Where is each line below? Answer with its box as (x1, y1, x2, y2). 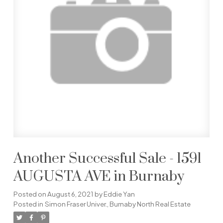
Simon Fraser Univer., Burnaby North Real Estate (44, 199, 191, 208)
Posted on (13, 189, 47, 198)
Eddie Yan (103, 189, 135, 198)
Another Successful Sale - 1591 (13, 149, 202, 168)
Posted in (13, 199, 43, 208)
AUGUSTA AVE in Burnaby (13, 167, 184, 186)
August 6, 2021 (47, 189, 93, 198)
